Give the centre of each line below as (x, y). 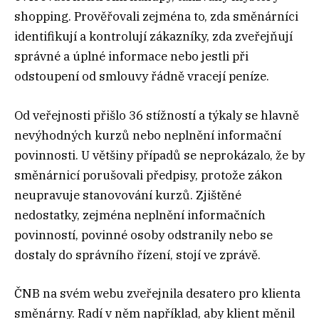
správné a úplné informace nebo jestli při (131, 57)
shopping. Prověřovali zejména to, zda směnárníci (156, 17)
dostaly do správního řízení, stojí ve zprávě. (137, 255)
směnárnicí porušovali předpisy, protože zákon (148, 175)
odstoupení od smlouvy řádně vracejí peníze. (142, 77)
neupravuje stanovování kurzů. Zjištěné (128, 195)
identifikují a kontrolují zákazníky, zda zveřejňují (153, 37)
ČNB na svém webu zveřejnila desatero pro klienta (157, 293)
